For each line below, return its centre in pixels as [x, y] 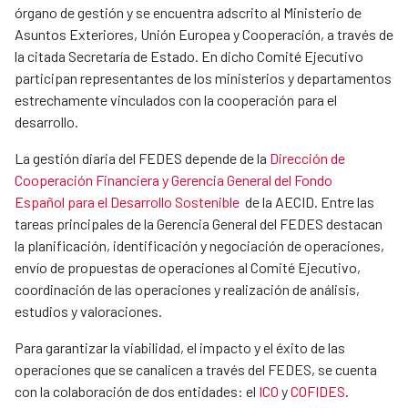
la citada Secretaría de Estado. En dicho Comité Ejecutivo [189, 56]
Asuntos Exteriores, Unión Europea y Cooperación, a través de [204, 35]
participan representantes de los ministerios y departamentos [203, 78]
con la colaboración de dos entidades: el [137, 392]
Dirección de [307, 158]
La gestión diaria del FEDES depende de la [142, 158]
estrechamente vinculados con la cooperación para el [176, 100]
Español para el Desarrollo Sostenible [127, 202]
